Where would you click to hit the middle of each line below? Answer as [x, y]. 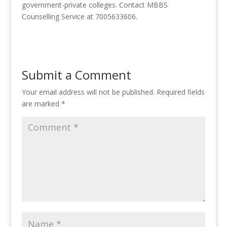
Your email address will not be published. [88, 92]
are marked [41, 104]
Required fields [180, 92]
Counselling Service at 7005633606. [79, 16]
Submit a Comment [76, 75]
